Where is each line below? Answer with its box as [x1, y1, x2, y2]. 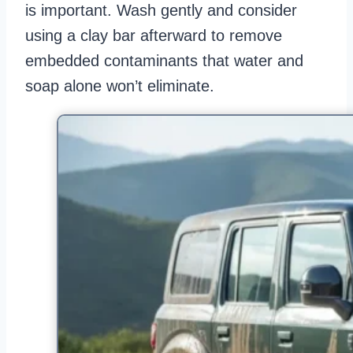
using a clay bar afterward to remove [25, 27, 282, 45]
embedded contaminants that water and [25, 52, 303, 70]
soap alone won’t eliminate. [25, 77, 214, 95]
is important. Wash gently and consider [25, 2, 297, 20]
